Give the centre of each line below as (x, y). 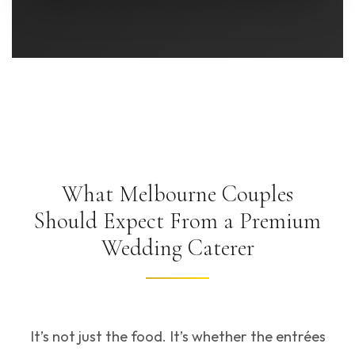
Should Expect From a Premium (177, 221)
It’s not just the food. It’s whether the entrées (177, 336)
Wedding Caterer (177, 248)
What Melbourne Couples (177, 194)
